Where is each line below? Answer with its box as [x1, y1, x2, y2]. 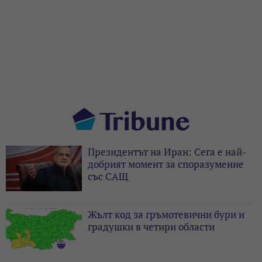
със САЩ [88, 170, 128, 184]
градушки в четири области [88, 220, 215, 234]
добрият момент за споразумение [88, 157, 244, 171]
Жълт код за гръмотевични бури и [88, 208, 244, 222]
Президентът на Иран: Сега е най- [88, 145, 246, 159]
